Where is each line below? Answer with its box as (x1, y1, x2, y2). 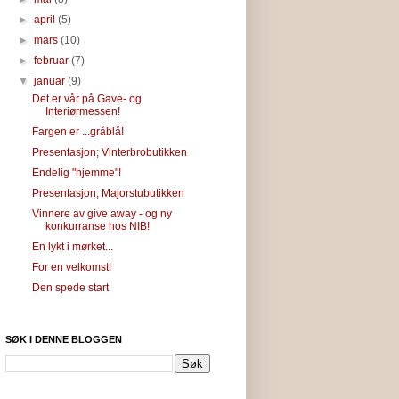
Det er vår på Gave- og (31, 92, 142, 105)
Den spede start (31, 281, 109, 294)
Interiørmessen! (45, 104, 120, 118)
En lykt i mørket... (31, 240, 113, 253)
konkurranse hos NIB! (45, 219, 150, 232)
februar (34, 53, 72, 67)
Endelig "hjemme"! (31, 166, 121, 179)
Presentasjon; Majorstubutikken (31, 186, 184, 199)
